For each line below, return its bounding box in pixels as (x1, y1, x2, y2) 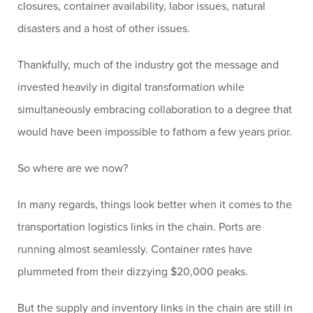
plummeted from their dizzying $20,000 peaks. (17, 263, 248, 279)
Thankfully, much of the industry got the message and (17, 57, 279, 72)
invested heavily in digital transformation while (17, 79, 245, 94)
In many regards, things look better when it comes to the (17, 196, 292, 212)
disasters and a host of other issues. (17, 20, 190, 36)
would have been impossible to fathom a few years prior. (17, 124, 292, 139)
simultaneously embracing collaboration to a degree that (17, 101, 292, 117)
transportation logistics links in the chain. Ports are (17, 219, 261, 234)
